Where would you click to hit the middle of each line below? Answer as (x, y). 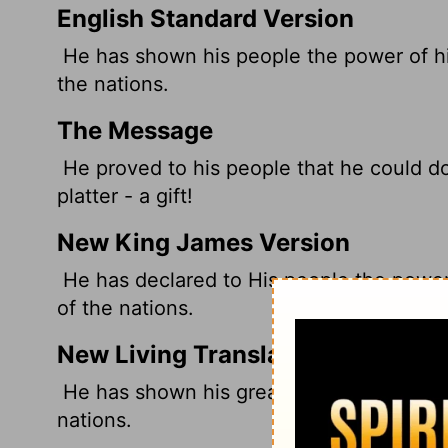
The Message (135, 130)
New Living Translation (192, 354)
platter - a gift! (125, 195)
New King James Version (203, 242)
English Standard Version (205, 18)
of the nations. (125, 307)
